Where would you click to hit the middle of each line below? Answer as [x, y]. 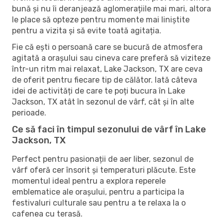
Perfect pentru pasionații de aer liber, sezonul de [103, 159]
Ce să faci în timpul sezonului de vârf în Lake [109, 129]
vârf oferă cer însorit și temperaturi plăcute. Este [104, 170]
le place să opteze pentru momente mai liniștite [101, 19]
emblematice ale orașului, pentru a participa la [98, 192]
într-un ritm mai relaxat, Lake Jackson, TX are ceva [107, 69]
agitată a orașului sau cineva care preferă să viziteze [111, 58]
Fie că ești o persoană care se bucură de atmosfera [107, 47]
